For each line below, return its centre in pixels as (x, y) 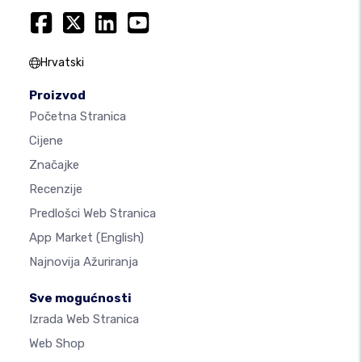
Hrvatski (62, 63)
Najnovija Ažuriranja (84, 262)
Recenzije (56, 189)
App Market (63, 238)
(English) (120, 238)
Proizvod (57, 96)
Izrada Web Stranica (84, 320)
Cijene (46, 141)
